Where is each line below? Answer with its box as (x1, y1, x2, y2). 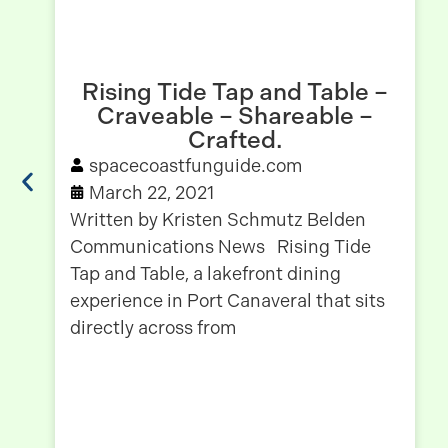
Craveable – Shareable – (97, 101, 373, 130)
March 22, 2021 (89, 181, 214, 203)
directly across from (70, 316, 236, 338)
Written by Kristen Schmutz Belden (70, 208, 366, 230)
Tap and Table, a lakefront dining (70, 262, 341, 284)
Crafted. (188, 125, 282, 154)
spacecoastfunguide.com (89, 154, 302, 176)
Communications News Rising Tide (70, 235, 371, 257)
